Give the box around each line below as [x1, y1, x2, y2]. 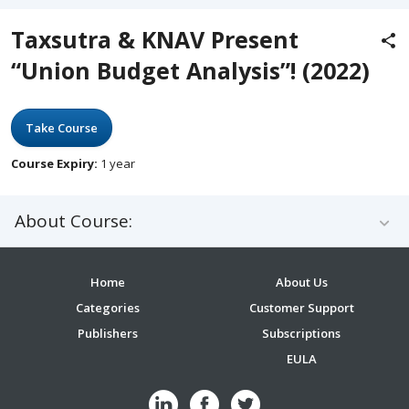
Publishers [78, 325, 138, 341]
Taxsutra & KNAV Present [11, 24, 299, 55]
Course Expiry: [11, 155, 98, 172]
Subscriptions [262, 325, 341, 341]
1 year [98, 155, 135, 172]
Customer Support [248, 299, 354, 316]
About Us [275, 274, 328, 290]
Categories [76, 299, 140, 316]
